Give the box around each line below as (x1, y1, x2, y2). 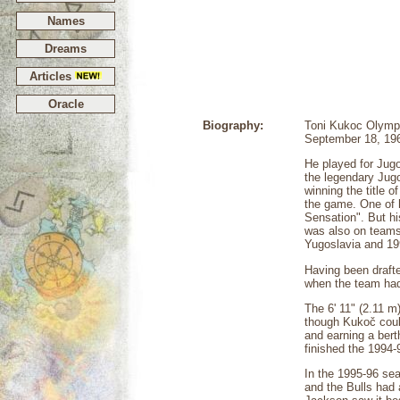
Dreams (45, 42, 87, 55)
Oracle (47, 97, 84, 111)
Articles (29, 70, 75, 83)
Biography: (203, 119, 263, 132)
